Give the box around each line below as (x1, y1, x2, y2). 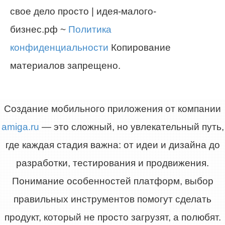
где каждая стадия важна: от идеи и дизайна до (5, 140, 220, 151)
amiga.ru (1, 122, 39, 133)
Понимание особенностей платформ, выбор (12, 176, 213, 187)
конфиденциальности (10, 42, 108, 53)
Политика (68, 24, 111, 35)
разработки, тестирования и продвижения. (16, 158, 209, 169)
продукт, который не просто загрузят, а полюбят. (4, 212, 221, 223)
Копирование (108, 42, 171, 53)
